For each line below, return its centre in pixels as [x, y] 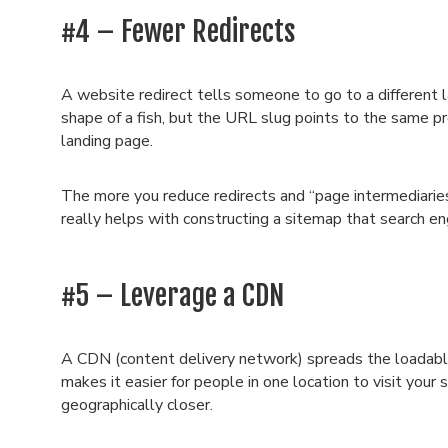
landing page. [108, 141]
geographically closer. [138, 405]
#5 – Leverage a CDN [172, 295]
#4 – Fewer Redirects [178, 31]
